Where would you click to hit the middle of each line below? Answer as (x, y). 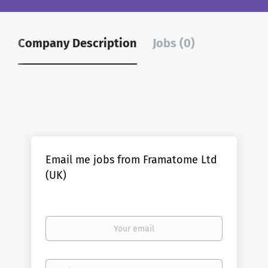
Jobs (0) (174, 43)
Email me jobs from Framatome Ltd (132, 160)
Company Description (77, 43)
